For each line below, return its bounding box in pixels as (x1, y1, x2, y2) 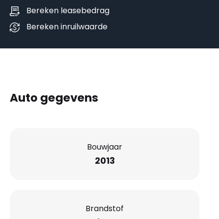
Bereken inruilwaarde (26, 21, 108, 33)
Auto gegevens (10, 90, 98, 106)
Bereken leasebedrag (26, 5, 109, 17)
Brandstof (86, 202, 124, 214)
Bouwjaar (87, 141, 122, 153)
